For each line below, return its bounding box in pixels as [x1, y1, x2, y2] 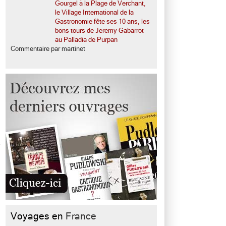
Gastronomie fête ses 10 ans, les [55, 18, 150, 25]
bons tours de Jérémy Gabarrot [55, 27, 144, 34]
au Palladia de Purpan [55, 36, 119, 43]
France [66, 211, 96, 221]
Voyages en [11, 211, 66, 221]
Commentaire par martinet [11, 45, 85, 52]
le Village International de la [55, 9, 134, 16]
